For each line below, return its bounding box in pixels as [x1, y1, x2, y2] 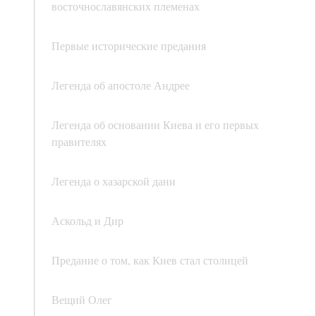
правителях [51, 134, 107, 150]
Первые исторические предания [51, 38, 206, 54]
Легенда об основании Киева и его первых [51, 117, 259, 133]
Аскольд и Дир [51, 213, 123, 229]
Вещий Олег [51, 292, 112, 308]
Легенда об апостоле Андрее [51, 78, 190, 93]
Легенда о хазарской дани [51, 174, 176, 189]
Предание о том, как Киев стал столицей [51, 253, 248, 268]
